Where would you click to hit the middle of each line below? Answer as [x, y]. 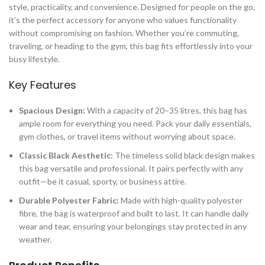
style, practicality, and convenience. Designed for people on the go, [132, 7]
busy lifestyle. [34, 59]
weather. [35, 239]
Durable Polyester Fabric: [69, 200]
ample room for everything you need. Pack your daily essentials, [135, 123]
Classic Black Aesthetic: [66, 155]
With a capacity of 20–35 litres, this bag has [166, 110]
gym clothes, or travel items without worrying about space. [127, 136]
